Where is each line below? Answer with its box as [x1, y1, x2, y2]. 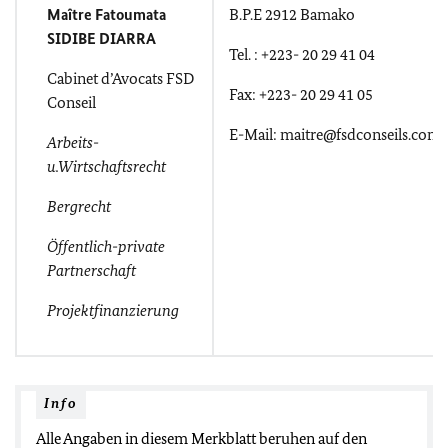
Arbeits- [47, 133, 99, 152]
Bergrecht [47, 197, 111, 216]
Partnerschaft [47, 261, 136, 280]
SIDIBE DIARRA [47, 29, 156, 48]
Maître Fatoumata [47, 5, 166, 24]
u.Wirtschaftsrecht [47, 157, 166, 176]
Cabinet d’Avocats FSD [47, 69, 194, 88]
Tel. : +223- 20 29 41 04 [229, 45, 375, 64]
